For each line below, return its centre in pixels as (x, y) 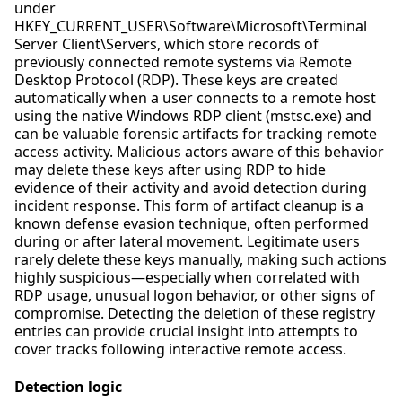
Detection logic (68, 386)
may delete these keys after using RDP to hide (170, 170)
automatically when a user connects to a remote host (195, 98)
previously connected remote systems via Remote (183, 62)
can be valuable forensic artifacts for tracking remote (196, 134)
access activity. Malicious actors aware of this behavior (199, 152)
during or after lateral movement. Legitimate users (187, 242)
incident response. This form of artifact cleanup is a (189, 206)
